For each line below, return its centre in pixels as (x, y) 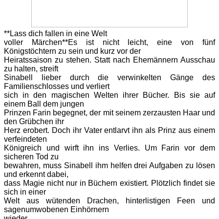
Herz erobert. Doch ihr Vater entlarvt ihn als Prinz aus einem (109, 131)
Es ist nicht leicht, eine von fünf (142, 43)
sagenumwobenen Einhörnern (56, 210)
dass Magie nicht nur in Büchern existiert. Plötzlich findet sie (109, 183)
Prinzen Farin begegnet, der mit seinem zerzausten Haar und (109, 113)
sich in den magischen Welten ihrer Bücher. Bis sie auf (109, 95)
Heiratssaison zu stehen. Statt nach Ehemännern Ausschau (109, 60)
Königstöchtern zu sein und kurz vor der (72, 51)
